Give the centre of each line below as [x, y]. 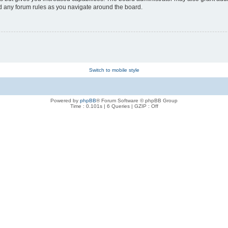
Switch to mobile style [114, 70]
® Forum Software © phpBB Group [137, 100]
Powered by [65, 100]
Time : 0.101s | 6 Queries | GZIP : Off [114, 106]
